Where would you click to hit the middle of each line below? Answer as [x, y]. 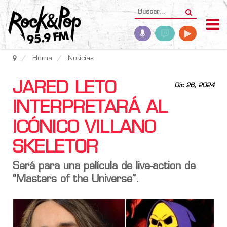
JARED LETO [64, 89]
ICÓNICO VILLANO [84, 128]
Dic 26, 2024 [194, 86]
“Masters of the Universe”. [76, 180]
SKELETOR [55, 148]
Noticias [81, 59]
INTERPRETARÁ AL [90, 109]
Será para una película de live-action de [104, 167]
